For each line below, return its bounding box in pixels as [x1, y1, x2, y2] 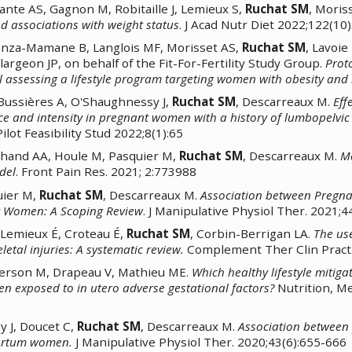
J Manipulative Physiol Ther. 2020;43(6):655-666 [72, 333, 346, 350]
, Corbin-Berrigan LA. [190, 225, 313, 241]
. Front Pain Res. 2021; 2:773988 [16, 163, 196, 180]
